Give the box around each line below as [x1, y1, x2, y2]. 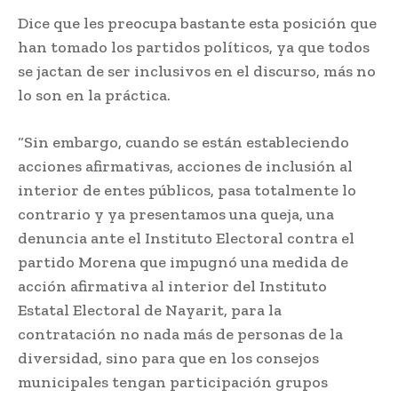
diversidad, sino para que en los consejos [18, 348, 319, 369]
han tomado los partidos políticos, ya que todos [18, 37, 370, 58]
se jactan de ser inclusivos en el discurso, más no [18, 61, 376, 82]
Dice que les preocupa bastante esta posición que [18, 13, 377, 34]
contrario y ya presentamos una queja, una [18, 204, 334, 225]
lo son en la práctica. [18, 85, 171, 106]
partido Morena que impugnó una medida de [18, 252, 348, 273]
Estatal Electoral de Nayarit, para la [18, 300, 282, 321]
